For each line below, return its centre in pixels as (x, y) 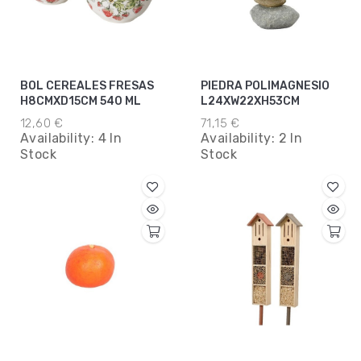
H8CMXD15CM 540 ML (81, 102)
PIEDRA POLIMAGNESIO (265, 86)
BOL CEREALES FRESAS (87, 86)
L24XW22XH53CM (250, 102)
